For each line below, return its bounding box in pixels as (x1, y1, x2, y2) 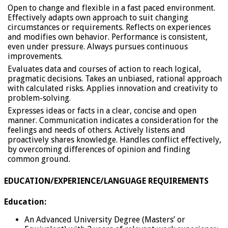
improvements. (8, 51, 63, 62)
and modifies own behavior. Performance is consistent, (8, 32, 208, 42)
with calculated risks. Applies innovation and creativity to (8, 83, 218, 94)
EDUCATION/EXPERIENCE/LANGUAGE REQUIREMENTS (4, 176, 209, 186)
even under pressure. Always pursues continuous (8, 42, 188, 52)
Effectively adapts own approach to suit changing (8, 13, 188, 23)
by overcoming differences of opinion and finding (8, 145, 190, 155)
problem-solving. (8, 93, 71, 103)
